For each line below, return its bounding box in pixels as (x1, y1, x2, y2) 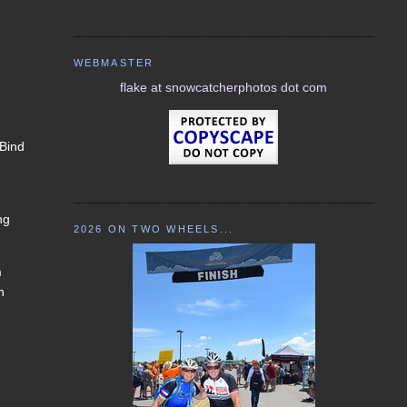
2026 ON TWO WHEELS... (73, 223, 234, 235)
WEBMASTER (73, 57, 154, 69)
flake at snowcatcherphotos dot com (120, 79, 328, 94)
